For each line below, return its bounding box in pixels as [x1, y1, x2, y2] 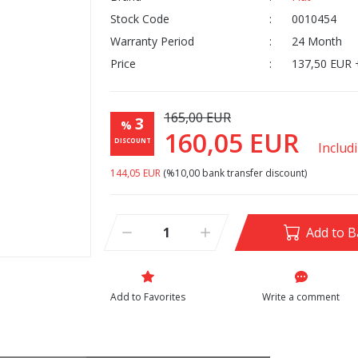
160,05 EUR [164, 125, 305, 160]
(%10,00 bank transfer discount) [161, 166, 307, 180]
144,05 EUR [110, 166, 161, 180]
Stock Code [110, 11, 169, 26]
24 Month [291, 34, 342, 49]
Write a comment [262, 290, 340, 304]
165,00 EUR [164, 109, 231, 126]
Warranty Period [110, 34, 194, 49]
